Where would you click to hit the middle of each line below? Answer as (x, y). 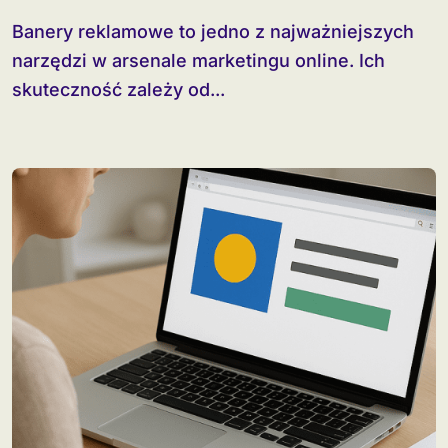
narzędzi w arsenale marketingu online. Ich (198, 60)
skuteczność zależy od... (118, 89)
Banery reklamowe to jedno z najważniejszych (18, 31)
